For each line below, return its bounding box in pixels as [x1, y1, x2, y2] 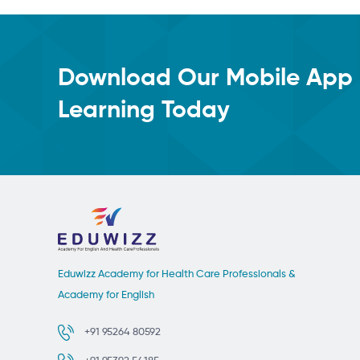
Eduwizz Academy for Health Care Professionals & [58, 269, 296, 280]
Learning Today [58, 99, 230, 124]
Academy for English [58, 290, 154, 301]
